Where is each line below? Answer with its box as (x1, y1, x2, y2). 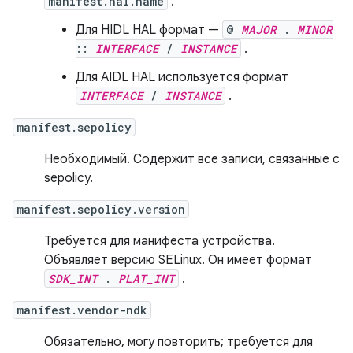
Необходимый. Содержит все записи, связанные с (44, 151, 340, 167)
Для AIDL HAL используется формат (76, 69, 288, 85)
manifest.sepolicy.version (17, 202, 185, 217)
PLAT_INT (118, 271, 175, 286)
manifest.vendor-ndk (17, 303, 147, 318)
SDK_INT (48, 271, 98, 286)
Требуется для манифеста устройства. (44, 233, 275, 249)
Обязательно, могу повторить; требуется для (44, 334, 313, 350)
